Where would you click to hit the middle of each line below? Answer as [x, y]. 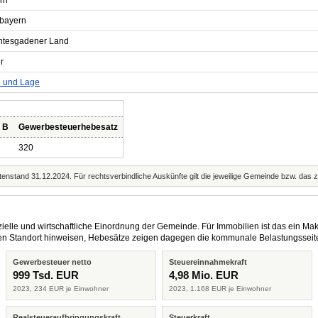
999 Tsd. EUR [46, 275]
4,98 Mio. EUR [204, 275]
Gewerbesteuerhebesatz [68, 127]
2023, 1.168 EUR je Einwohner [220, 289]
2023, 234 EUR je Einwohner [61, 289]
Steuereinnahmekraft [208, 262]
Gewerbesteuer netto [52, 262]
